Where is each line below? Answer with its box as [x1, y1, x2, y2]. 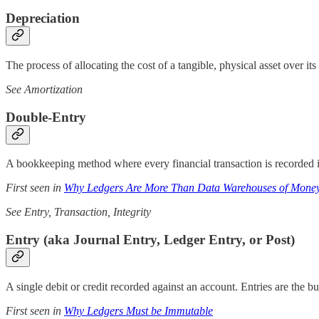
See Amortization [6, 83, 83, 95]
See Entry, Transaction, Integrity [6, 206, 151, 219]
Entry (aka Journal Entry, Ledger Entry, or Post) [6, 232, 295, 248]
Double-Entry [6, 109, 86, 125]
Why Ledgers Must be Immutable [64, 304, 213, 317]
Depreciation [6, 11, 80, 26]
